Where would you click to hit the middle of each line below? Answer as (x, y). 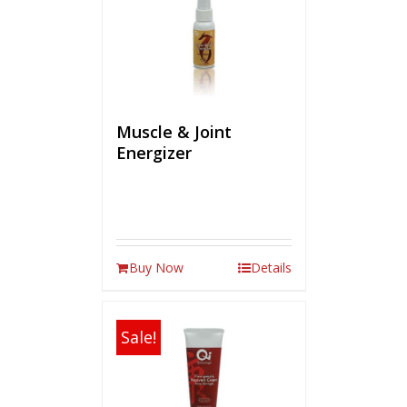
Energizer (154, 152)
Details (271, 267)
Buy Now (156, 267)
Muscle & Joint (174, 131)
